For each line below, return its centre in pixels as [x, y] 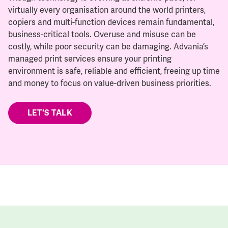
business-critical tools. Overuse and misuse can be [102, 34]
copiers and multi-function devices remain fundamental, [111, 22]
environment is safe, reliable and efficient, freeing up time [114, 71]
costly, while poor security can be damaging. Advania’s [108, 47]
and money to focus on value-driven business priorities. [110, 83]
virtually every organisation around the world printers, [107, 10]
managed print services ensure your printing [90, 59]
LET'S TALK [50, 113]
